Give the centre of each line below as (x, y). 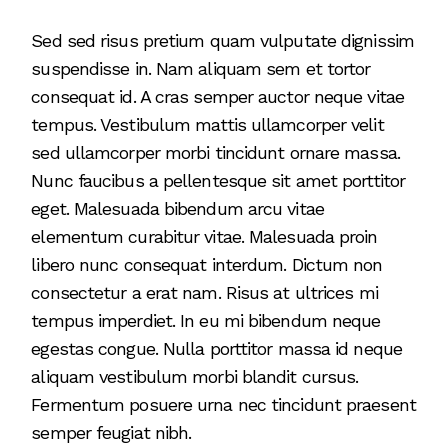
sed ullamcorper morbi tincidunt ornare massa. (215, 152)
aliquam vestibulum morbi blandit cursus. (195, 376)
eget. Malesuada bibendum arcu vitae (177, 208)
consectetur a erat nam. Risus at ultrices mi (204, 292)
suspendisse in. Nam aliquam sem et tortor (201, 68)
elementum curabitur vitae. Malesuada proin (204, 236)
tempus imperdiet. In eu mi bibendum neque (206, 320)
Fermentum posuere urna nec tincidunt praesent (223, 404)
